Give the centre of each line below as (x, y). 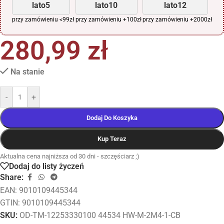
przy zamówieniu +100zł (108, 20)
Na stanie (27, 72)
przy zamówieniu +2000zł (177, 20)
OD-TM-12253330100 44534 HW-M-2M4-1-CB (100, 215)
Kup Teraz (112, 139)
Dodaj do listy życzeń (46, 166)
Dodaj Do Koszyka (112, 118)
